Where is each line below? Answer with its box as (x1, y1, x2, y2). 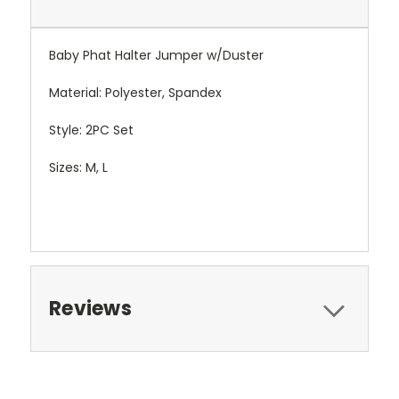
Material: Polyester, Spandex (49, 84, 222, 102)
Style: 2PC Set (49, 121, 134, 139)
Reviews (49, 295, 132, 322)
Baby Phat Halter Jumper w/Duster (49, 46, 264, 64)
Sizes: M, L (49, 159, 108, 176)
